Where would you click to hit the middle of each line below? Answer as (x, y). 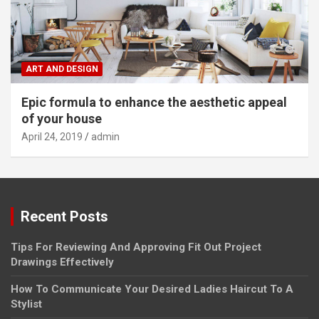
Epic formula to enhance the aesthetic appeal (154, 102)
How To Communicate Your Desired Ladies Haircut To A (152, 289)
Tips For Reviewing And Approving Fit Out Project (136, 247)
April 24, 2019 (52, 136)
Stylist (26, 304)
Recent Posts (64, 216)
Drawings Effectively (62, 262)
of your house (62, 118)
